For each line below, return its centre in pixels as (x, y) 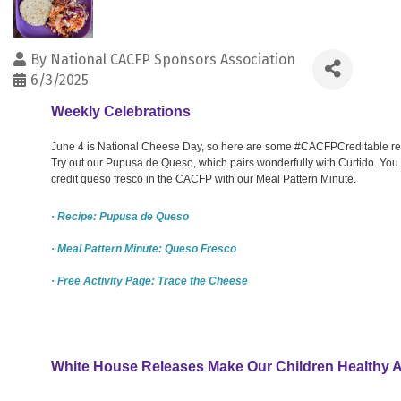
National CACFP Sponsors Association (173, 59)
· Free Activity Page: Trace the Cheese (149, 281)
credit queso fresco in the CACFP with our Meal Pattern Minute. (204, 179)
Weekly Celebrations (121, 111)
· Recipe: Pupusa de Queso (120, 216)
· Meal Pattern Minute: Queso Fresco (144, 248)
